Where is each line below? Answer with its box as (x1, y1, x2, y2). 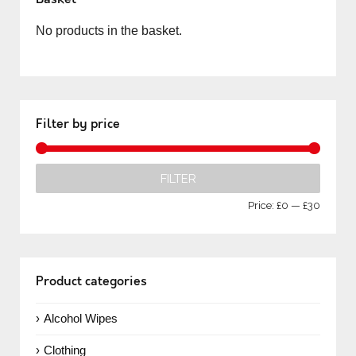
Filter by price (36, 117, 120, 133)
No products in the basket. (36, 24, 182, 38)
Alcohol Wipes (44, 311, 118, 326)
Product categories (36, 273, 147, 289)
